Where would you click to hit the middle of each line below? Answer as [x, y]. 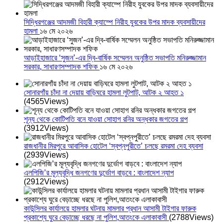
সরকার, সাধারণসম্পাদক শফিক [62, 67]
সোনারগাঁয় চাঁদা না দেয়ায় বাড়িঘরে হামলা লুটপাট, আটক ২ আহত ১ [104, 93]
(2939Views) [46, 155]
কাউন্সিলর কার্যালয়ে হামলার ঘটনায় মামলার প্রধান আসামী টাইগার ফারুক [110, 209]
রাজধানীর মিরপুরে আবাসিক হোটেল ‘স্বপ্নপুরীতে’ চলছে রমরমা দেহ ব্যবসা [113, 146]
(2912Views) [46, 182]
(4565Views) [46, 102]
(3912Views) [46, 128]
